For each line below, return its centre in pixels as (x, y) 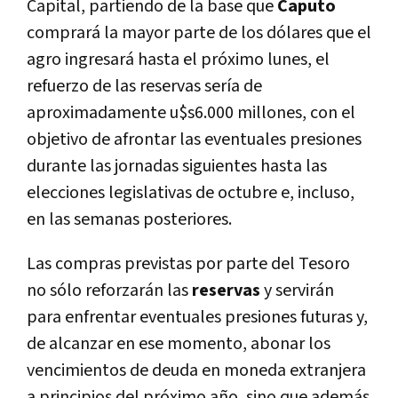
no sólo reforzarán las (109, 290)
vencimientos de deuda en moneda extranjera (196, 370)
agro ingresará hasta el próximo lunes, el (178, 59)
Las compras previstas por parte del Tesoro (188, 263)
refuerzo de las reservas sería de (144, 86)
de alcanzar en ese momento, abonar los (179, 343)
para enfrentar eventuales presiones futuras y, (197, 317)
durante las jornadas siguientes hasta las (177, 166)
